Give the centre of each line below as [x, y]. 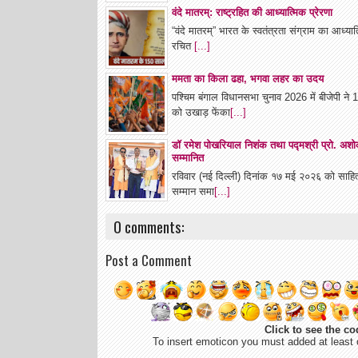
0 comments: [149, 227]
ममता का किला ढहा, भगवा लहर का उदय [248, 79]
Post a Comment [149, 260]
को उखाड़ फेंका [201, 112]
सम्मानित [188, 158]
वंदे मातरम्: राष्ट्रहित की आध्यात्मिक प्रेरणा [252, 12]
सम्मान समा [193, 191]
